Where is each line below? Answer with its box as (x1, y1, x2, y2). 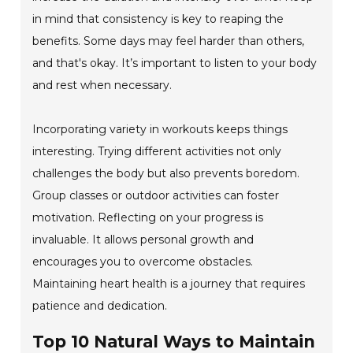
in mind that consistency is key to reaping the (32, 12, 284, 27)
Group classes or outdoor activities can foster (32, 188, 280, 203)
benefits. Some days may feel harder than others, (32, 34, 305, 49)
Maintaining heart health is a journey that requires (32, 277, 306, 292)
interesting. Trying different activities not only (32, 144, 282, 159)
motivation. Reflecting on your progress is (32, 210, 264, 225)
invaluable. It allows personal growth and (32, 232, 255, 247)
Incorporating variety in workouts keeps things (32, 122, 288, 137)
